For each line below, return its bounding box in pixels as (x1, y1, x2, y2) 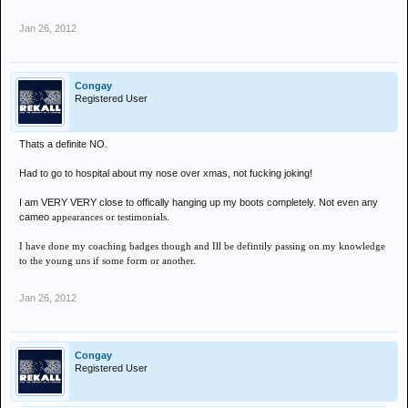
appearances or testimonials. (52, 211, 169, 222)
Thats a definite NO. (19, 138, 107, 149)
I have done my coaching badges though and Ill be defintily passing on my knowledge (19, 240, 385, 251)
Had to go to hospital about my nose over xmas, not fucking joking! (19, 168, 312, 178)
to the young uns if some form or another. (19, 255, 196, 266)
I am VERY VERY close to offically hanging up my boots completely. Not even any (19, 197, 378, 208)
